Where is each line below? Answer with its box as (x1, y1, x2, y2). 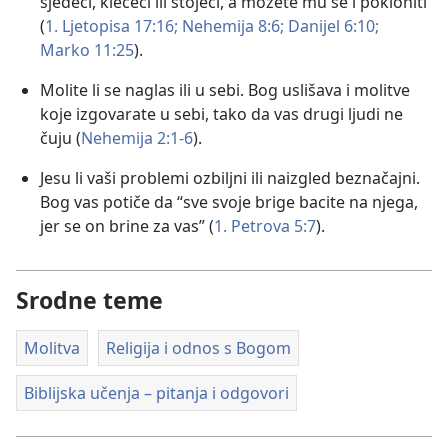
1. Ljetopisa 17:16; (45, 14, 178, 37)
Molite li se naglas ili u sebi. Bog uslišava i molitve (40, 78, 410, 101)
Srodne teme (16, 283, 163, 316)
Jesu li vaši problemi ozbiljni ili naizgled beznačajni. (40, 166, 420, 189)
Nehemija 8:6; (178, 14, 284, 37)
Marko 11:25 (40, 38, 134, 61)
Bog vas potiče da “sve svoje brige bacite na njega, (40, 190, 418, 213)
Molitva (24, 336, 80, 359)
